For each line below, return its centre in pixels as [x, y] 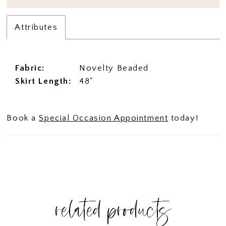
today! [183, 118]
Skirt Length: [44, 81]
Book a [23, 118]
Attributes [36, 27]
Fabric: [31, 68]
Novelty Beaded [114, 68]
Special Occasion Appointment [104, 118]
